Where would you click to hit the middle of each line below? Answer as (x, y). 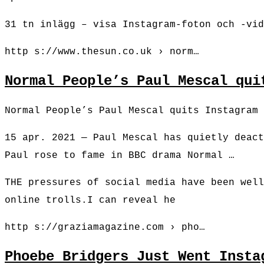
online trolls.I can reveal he (90, 201)
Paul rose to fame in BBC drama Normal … (120, 156)
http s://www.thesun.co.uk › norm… (102, 52)
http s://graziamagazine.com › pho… (105, 228)
